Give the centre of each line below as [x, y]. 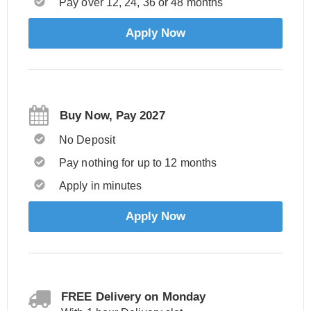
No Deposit [87, 140]
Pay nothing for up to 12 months [138, 163]
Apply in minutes [101, 186]
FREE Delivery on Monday [134, 297]
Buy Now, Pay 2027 [112, 115]
